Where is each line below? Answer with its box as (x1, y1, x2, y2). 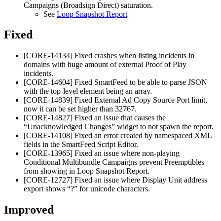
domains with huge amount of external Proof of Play (24, 60, 186, 69)
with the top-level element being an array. (24, 87, 152, 96)
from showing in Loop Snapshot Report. (24, 167, 149, 176)
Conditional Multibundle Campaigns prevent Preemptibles (24, 158, 204, 167)
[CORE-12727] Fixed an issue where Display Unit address (24, 176, 207, 184)
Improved (4, 203, 54, 217)
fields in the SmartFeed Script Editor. (24, 140, 138, 149)
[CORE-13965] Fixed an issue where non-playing (24, 149, 180, 158)
